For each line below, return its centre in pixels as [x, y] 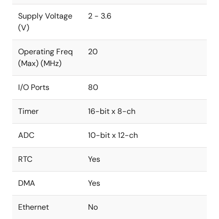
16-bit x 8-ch [112, 111]
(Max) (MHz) [40, 63]
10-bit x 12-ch [113, 135]
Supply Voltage [45, 16]
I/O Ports [34, 87]
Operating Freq [45, 52]
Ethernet [33, 207]
